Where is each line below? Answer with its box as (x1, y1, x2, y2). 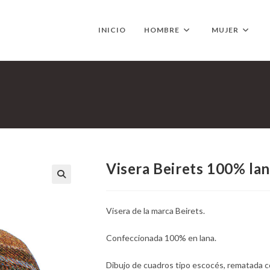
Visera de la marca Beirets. (106, 206, 205, 216)
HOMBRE (144, 25, 180, 34)
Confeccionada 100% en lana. (106, 233, 216, 243)
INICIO (98, 25, 126, 34)
